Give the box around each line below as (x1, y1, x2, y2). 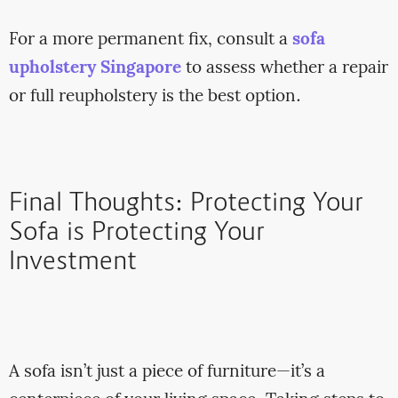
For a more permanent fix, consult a (8, 26, 292, 53)
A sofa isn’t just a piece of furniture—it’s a (8, 358, 325, 386)
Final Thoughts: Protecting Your (8, 187, 363, 223)
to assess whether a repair (180, 54, 388, 82)
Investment (8, 245, 137, 282)
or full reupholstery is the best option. (8, 83, 301, 110)
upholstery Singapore (8, 54, 181, 82)
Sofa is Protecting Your (8, 216, 265, 252)
